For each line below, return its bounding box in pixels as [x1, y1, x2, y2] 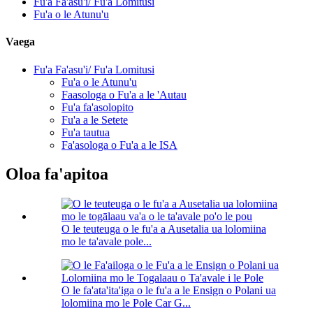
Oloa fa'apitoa [6, 165, 108, 184]
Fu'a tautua [61, 126, 110, 138]
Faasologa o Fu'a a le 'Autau [61, 88, 187, 101]
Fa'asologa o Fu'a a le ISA [61, 138, 177, 151]
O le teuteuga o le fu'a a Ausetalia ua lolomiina [61, 223, 266, 235]
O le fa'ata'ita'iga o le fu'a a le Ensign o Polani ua [61, 284, 276, 297]
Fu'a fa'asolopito [61, 101, 133, 113]
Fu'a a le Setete [61, 113, 128, 126]
